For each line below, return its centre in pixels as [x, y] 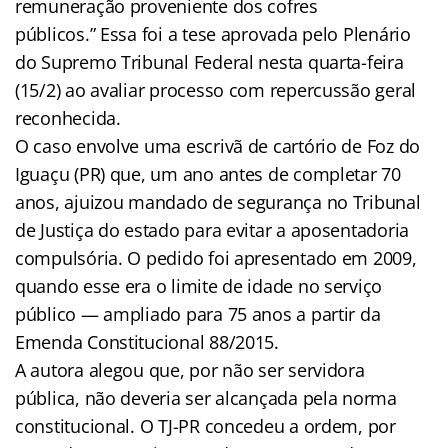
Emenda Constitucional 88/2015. [147, 341]
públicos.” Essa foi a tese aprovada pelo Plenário [213, 33]
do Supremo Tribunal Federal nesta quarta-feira [209, 61]
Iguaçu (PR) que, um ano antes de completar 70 [208, 173]
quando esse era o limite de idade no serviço [199, 285]
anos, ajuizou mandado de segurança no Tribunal [218, 201]
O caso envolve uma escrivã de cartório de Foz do [218, 145]
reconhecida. [68, 117]
